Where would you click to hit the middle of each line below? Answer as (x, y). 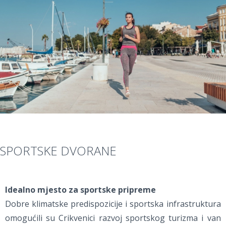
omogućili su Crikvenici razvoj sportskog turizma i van (113, 218)
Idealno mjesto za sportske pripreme (80, 190)
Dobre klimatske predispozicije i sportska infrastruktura (113, 204)
